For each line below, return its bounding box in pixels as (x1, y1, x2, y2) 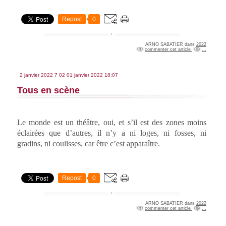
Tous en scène (17, 85, 80, 96)
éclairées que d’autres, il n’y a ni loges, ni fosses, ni (17, 129, 206, 137)
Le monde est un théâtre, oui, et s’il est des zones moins (17, 118, 206, 127)
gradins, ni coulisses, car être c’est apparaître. (17, 139, 160, 148)
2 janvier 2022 (20, 72, 53, 78)
